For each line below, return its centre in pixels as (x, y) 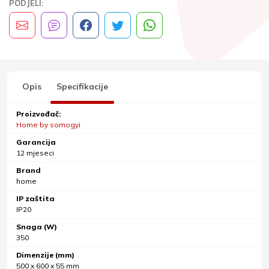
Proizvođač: (38, 114)
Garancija (36, 142)
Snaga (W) (37, 227)
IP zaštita (35, 198)
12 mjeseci (35, 153)
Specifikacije (82, 86)
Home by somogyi (48, 125)
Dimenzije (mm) (45, 255)
